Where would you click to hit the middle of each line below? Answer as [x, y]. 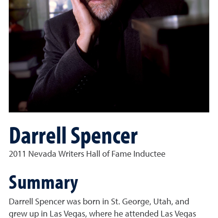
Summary [43, 181]
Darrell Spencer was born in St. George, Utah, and [99, 202]
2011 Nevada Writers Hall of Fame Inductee [87, 154]
